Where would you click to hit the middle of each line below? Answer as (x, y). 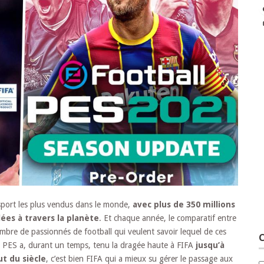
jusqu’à (210, 245)
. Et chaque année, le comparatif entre (168, 218)
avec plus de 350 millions (184, 204)
